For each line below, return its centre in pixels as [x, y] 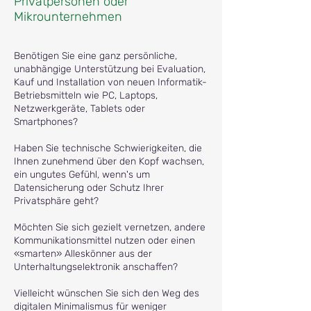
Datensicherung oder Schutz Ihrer [89, 188]
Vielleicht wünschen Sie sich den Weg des [107, 293]
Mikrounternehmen [68, 17]
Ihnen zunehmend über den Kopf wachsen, [109, 161]
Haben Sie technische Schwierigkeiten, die [108, 148]
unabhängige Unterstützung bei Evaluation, [110, 69]
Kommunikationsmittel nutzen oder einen [104, 241]
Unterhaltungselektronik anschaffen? [96, 267]
